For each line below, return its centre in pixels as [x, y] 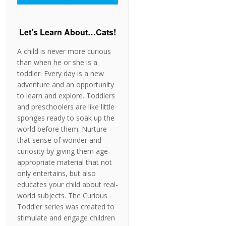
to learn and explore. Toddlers [66, 96]
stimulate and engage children [66, 218]
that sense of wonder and [60, 140]
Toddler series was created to [66, 207]
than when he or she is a [58, 63]
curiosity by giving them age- [64, 151]
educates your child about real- [68, 185]
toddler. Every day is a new [61, 74]
